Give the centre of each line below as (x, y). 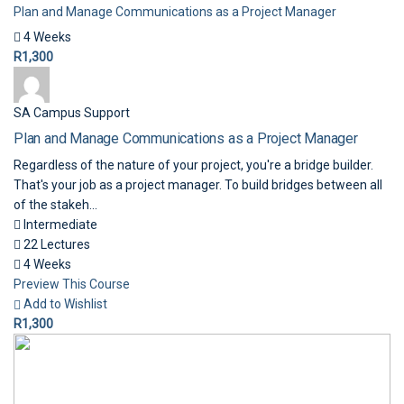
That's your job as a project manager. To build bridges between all (198, 185)
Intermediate (59, 225)
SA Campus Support (72, 113)
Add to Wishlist (65, 304)
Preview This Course (72, 284)
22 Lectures (55, 244)
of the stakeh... (55, 205)
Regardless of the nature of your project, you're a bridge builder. (193, 165)
